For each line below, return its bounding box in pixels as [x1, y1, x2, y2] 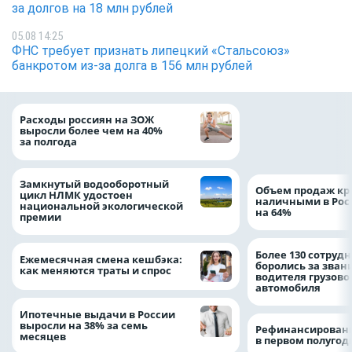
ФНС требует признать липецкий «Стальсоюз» [12, 42, 290, 58]
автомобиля [255, 280, 325, 295]
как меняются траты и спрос [20, 262, 171, 277]
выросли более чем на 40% [20, 123, 163, 138]
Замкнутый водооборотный [20, 176, 169, 191]
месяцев [20, 328, 68, 343]
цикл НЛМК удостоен [20, 187, 133, 202]
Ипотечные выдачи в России [20, 306, 175, 321]
